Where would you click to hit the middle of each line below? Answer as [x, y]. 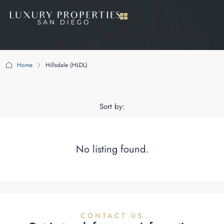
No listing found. [112, 149]
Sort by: [112, 106]
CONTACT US [112, 215]
